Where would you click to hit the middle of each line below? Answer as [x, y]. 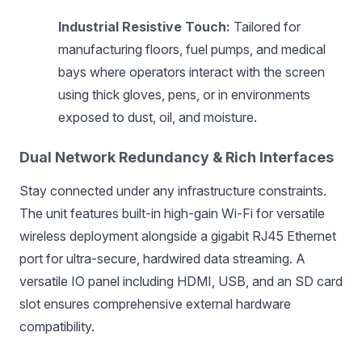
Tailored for [265, 27]
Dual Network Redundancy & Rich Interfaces [177, 157]
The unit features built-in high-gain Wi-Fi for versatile [172, 213]
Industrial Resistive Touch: [144, 27]
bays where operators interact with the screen [192, 72]
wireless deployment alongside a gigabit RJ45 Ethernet [178, 236]
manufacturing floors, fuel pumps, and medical [192, 49]
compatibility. [57, 326]
